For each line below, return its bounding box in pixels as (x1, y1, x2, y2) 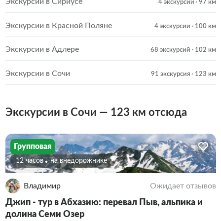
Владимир (23, 182, 61, 190)
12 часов (15, 157, 43, 164)
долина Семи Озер (5, 210, 84, 219)
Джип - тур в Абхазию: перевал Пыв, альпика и (5, 198, 203, 207)
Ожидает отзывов (149, 182, 216, 190)
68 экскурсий (150, 47, 190, 53)
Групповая (14, 143, 51, 150)
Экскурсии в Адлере (5, 45, 79, 53)
